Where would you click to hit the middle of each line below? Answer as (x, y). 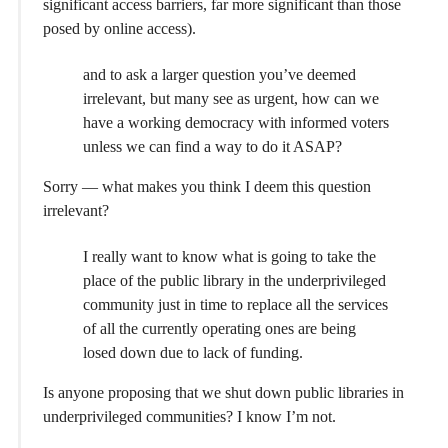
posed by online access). (119, 28)
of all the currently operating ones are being (219, 329)
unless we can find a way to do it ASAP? (212, 146)
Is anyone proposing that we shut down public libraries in (223, 393)
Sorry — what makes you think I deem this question (207, 186)
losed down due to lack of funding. (193, 353)
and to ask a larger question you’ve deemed (219, 74)
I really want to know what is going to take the (229, 257)
